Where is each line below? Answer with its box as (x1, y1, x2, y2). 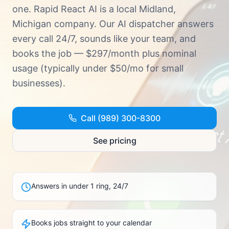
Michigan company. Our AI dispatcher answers (12, 18, 214, 29)
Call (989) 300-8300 (81, 113, 161, 123)
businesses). (12, 78, 65, 88)
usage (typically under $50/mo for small (12, 63, 184, 74)
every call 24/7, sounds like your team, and (12, 33, 196, 44)
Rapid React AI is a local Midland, (31, 4, 176, 14)
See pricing (93, 135, 136, 146)
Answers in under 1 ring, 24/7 (31, 181, 128, 190)
